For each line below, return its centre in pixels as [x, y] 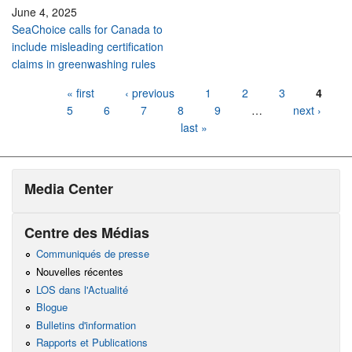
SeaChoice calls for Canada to [87, 29]
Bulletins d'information [86, 324]
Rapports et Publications [92, 343]
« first [80, 93]
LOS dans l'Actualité [82, 289]
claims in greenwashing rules [84, 64]
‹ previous [149, 93]
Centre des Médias [87, 232]
